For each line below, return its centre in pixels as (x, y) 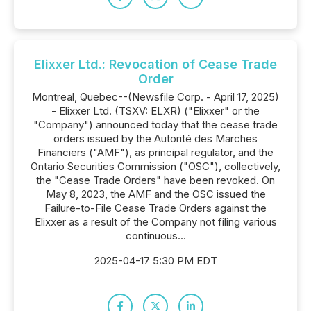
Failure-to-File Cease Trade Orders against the (155, 208)
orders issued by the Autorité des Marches (155, 138)
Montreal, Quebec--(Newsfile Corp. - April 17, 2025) (155, 97)
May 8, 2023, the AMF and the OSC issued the (155, 194)
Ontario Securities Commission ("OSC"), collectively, (155, 166)
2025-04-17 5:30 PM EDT (155, 261)
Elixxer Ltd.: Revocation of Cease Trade (155, 64)
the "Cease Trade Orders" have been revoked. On (155, 180)
